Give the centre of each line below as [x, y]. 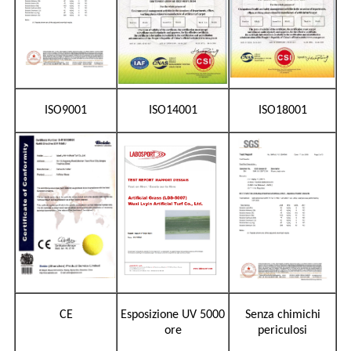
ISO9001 [66, 111]
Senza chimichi [282, 315]
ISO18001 [282, 111]
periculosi [282, 331]
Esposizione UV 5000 [173, 315]
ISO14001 [173, 111]
